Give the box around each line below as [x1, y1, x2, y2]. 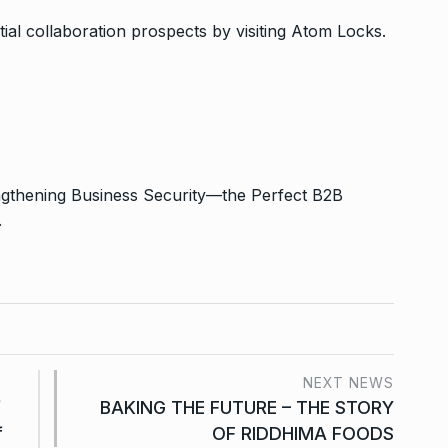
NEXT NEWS [303, 373, 394, 391]
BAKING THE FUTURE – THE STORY [100, 396, 394, 418]
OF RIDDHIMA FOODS [212, 422, 394, 444]
